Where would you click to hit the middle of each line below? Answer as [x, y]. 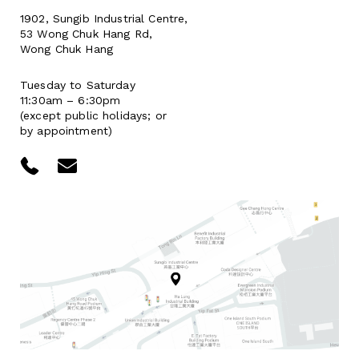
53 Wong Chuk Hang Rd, [86, 34]
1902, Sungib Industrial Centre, [104, 19]
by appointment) [67, 131]
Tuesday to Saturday [78, 85]
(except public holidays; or [93, 116]
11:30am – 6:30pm [71, 101]
